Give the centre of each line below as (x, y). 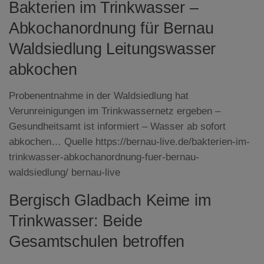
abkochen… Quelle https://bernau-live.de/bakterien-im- (129, 142)
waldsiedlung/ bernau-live (65, 173)
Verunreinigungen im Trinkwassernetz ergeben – (115, 111)
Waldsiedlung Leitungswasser (112, 49)
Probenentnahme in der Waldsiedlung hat (99, 96)
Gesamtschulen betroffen (97, 241)
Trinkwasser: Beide (76, 221)
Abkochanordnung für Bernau (111, 29)
